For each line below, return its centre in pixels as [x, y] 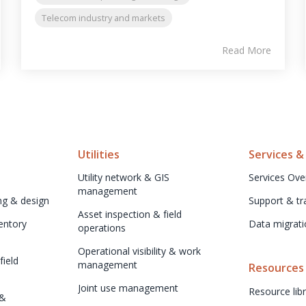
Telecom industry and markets [103, 18]
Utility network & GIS [124, 177]
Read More [247, 50]
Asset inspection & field [130, 214]
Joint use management [128, 288]
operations [102, 227]
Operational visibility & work [139, 251]
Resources [276, 267]
